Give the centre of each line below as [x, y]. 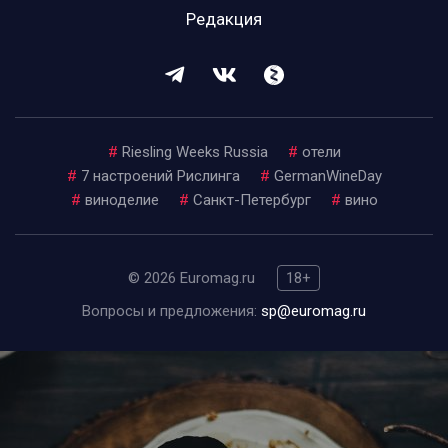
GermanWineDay [327, 176]
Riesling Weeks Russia [194, 152]
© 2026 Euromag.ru [193, 278]
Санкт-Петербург [251, 200]
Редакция [224, 19]
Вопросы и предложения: [171, 311]
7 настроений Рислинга [160, 176]
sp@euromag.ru [313, 311]
